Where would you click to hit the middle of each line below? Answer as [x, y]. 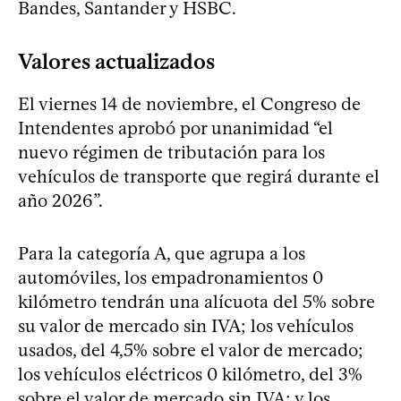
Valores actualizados [116, 61]
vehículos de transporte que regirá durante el [199, 176]
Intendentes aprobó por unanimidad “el [175, 128]
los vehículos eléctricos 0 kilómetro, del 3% [190, 374]
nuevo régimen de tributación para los [171, 152]
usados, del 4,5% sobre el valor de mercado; [191, 350]
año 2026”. [60, 200]
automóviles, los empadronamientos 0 [171, 277]
